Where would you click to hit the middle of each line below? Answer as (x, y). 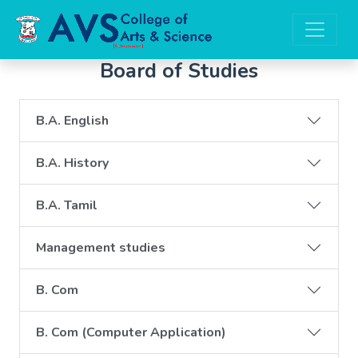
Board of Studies (179, 71)
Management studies (101, 247)
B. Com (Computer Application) (131, 332)
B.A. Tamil (67, 205)
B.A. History (72, 163)
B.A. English (72, 120)
